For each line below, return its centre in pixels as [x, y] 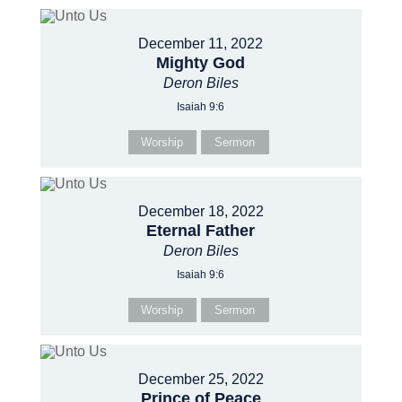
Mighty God [201, 63]
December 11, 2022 [201, 44]
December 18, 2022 [201, 211]
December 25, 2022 [201, 379]
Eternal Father [201, 231]
